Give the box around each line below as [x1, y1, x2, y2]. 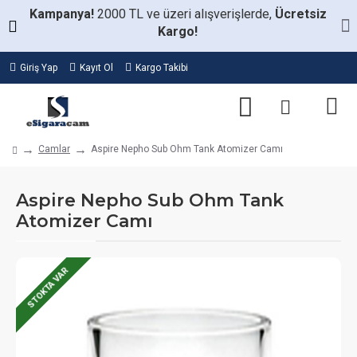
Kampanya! [29, 6, 97, 22]
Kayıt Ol [80, 62, 113, 73]
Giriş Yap [20, 62, 57, 73]
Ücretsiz [274, 6, 327, 22]
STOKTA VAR [25, 265, 70, 311]
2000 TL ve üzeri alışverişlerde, [96, 6, 275, 22]
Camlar [38, 143, 70, 155]
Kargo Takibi [135, 62, 188, 73]
